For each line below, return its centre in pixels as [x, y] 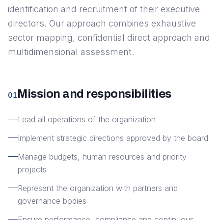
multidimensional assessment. [71, 52]
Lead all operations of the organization [87, 119]
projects [32, 169]
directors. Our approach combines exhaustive [102, 23]
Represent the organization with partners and [98, 188]
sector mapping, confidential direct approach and [109, 38]
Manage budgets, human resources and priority [102, 157]
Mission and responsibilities [94, 94]
